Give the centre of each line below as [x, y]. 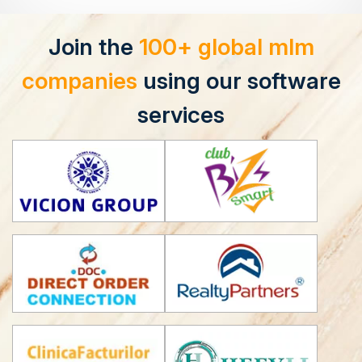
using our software [239, 81]
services [181, 115]
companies [79, 81]
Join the [93, 47]
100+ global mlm [226, 47]
